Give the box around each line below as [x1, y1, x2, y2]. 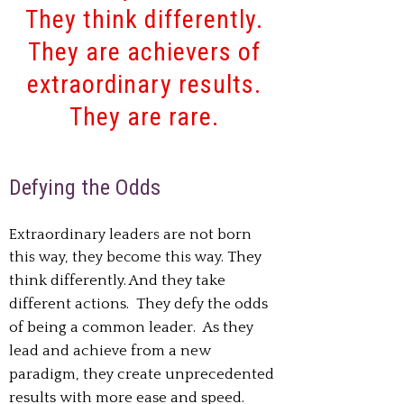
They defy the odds [136, 295, 268, 312]
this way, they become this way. [9, 248, 227, 265]
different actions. [9, 295, 136, 312]
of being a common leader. [9, 318, 203, 335]
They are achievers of [27, 36, 262, 67]
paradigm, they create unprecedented [9, 365, 274, 382]
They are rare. [69, 101, 220, 132]
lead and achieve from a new [9, 342, 211, 359]
